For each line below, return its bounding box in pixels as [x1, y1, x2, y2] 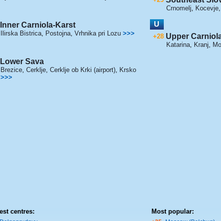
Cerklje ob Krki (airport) [49, 66, 115, 74]
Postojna [45, 29, 71, 37]
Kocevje [195, 4, 219, 12]
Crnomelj [166, 4, 191, 12]
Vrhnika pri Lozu [74, 29, 121, 37]
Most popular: [151, 208, 194, 215]
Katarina [166, 40, 190, 48]
